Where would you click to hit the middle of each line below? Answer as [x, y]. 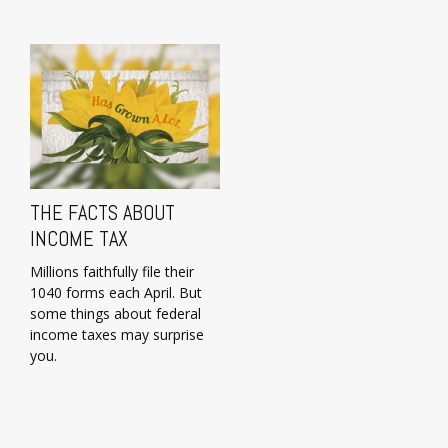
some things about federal [115, 314]
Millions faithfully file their [112, 272]
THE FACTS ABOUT [102, 213]
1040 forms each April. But [116, 293]
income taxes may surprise [117, 335]
